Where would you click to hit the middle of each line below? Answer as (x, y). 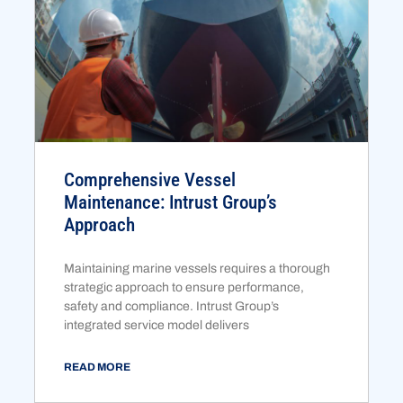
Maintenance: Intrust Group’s (171, 202)
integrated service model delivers (157, 325)
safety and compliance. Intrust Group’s (172, 306)
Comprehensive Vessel (150, 179)
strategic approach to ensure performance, (184, 287)
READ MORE (98, 367)
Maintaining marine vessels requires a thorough (197, 268)
